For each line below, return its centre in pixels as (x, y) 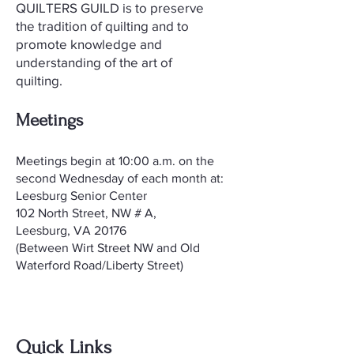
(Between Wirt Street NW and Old (108, 248)
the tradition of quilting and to (102, 26)
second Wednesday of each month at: (120, 178)
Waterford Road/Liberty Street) (100, 265)
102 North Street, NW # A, (86, 213)
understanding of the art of (94, 62)
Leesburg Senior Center (81, 196)
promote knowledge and (89, 44)
